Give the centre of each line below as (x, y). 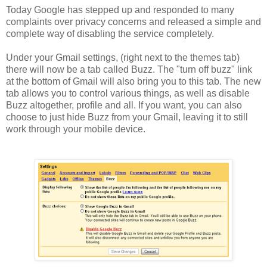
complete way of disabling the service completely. (110, 33)
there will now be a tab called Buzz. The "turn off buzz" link (129, 69)
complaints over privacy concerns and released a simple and (133, 21)
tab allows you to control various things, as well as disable (128, 93)
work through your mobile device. (76, 129)
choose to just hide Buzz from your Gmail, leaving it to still (127, 117)
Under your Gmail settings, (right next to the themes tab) (123, 57)
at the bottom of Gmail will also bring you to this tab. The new (133, 81)
